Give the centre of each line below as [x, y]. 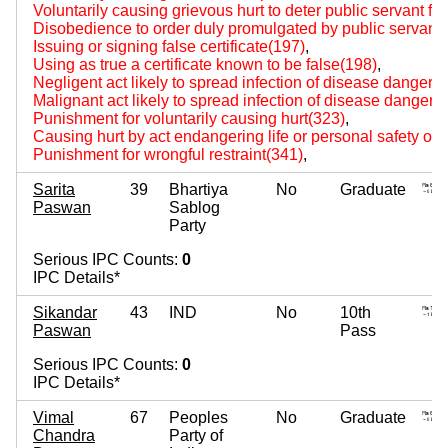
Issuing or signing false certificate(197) [169, 46]
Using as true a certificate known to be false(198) [205, 64]
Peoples [198, 417]
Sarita [54, 189]
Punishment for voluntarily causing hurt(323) [189, 118]
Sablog [194, 207]
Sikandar [65, 312]
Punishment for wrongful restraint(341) [168, 154]
